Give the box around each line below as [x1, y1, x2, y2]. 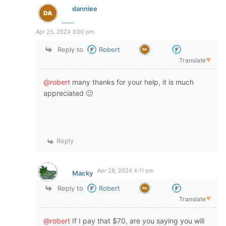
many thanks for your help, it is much [70, 77, 194, 86]
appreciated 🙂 [43, 88, 93, 97]
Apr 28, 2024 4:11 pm [97, 166, 154, 174]
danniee [72, 5, 97, 13]
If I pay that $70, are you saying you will [70, 216, 204, 225]
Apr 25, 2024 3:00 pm [36, 28, 94, 35]
